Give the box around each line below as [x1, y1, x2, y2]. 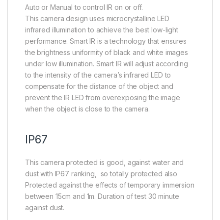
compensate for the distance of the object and [25, 82, 173, 91]
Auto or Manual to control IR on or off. [25, 3, 143, 12]
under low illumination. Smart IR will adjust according [25, 59, 188, 68]
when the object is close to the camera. [25, 105, 150, 113]
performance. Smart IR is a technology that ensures [25, 37, 187, 46]
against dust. [25, 203, 65, 212]
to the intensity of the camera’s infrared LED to [25, 71, 171, 80]
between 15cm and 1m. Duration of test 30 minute [25, 192, 179, 201]
